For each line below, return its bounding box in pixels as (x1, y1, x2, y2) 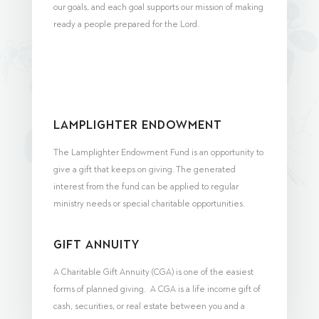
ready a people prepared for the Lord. (53, 19, 199, 29)
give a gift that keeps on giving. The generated (53, 164, 236, 174)
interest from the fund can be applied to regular (53, 181, 239, 192)
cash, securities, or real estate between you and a (53, 300, 245, 311)
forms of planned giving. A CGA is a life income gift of (53, 283, 261, 294)
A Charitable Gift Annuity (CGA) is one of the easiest (53, 266, 253, 277)
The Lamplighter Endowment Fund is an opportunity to (53, 147, 263, 157)
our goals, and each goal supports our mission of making (53, 1, 263, 12)
